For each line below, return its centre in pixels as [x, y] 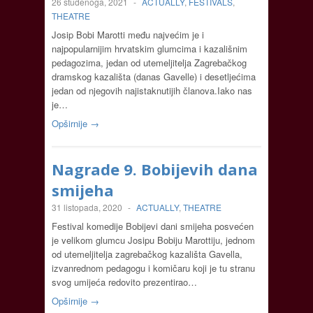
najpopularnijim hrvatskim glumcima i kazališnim [150, 48]
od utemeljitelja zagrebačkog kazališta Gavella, [147, 254]
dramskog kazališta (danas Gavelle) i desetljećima [154, 76]
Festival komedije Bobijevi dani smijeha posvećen [153, 226]
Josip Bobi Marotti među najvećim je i [128, 34]
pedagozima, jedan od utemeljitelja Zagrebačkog [149, 62]
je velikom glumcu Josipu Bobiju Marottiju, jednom [153, 240]
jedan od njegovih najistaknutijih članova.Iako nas [152, 90]
